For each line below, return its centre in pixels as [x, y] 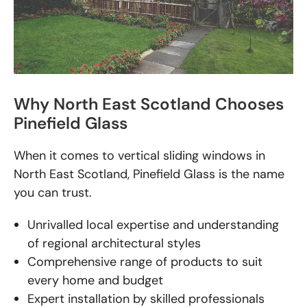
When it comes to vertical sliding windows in [139, 156]
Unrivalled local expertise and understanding [153, 225]
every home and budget [95, 280]
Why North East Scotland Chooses [149, 104]
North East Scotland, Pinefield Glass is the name [149, 174]
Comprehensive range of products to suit [145, 262]
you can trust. [53, 193]
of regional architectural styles [114, 243]
